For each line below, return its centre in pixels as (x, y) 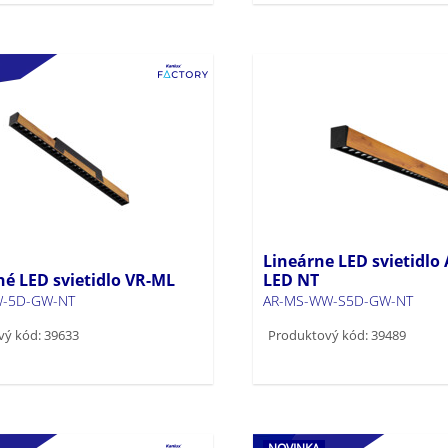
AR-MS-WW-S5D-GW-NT (337, 300)
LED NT (290, 279)
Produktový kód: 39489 (336, 334)
